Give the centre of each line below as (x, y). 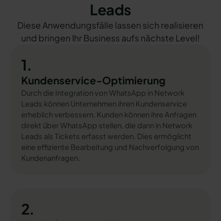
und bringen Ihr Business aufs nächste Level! (110, 38)
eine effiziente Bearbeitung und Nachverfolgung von (110, 147)
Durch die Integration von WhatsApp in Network (103, 93)
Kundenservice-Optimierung (93, 81)
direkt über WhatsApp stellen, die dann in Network (107, 126)
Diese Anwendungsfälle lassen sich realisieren (110, 25)
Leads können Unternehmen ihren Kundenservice (104, 104)
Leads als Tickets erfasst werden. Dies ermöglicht (106, 136)
